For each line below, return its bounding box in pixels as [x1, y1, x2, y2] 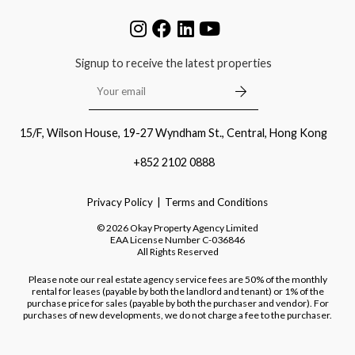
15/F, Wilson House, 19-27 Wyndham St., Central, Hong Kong [20, 125, 327, 139]
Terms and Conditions [165, 195, 268, 208]
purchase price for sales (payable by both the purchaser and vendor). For [26, 296, 329, 309]
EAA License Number [110, 233, 200, 246]
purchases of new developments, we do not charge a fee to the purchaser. [23, 308, 332, 321]
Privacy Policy [87, 195, 153, 208]
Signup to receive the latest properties [75, 55, 272, 70]
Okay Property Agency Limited [130, 221, 258, 234]
